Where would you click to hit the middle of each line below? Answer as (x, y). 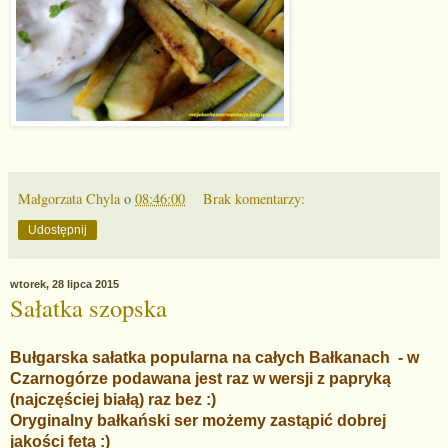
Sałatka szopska (88, 307)
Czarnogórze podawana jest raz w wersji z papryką (200, 379)
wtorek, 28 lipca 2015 (64, 284)
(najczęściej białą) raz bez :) (115, 400)
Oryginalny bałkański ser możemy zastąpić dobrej (198, 421)
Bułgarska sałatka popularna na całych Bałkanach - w (214, 358)
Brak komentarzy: (254, 198)
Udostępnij (57, 229)
